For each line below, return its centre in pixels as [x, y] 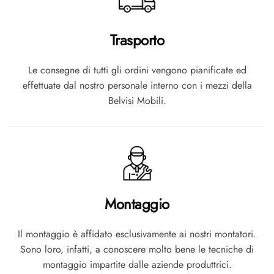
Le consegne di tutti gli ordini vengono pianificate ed [137, 70]
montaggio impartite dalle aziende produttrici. [137, 265]
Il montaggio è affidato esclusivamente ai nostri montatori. [137, 234]
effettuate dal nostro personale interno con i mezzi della [137, 86]
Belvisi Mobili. [137, 101]
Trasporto [137, 40]
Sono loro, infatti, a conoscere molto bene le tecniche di [137, 250]
